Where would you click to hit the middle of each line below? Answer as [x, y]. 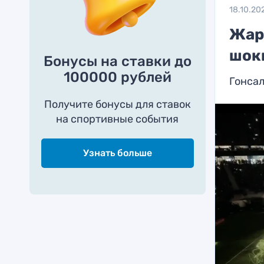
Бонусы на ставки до [117, 61]
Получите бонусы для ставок [117, 104]
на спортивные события [118, 119]
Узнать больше [117, 153]
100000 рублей [117, 77]
